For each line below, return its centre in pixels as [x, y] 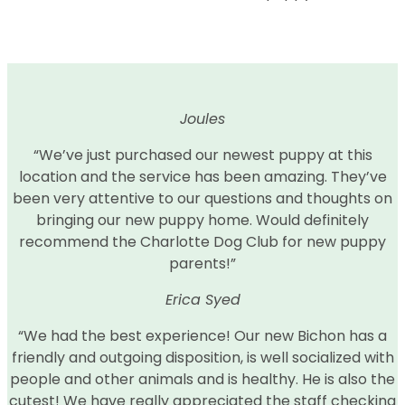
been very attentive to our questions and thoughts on [202, 198]
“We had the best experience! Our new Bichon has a [202, 335]
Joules [202, 118]
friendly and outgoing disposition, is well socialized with [202, 357]
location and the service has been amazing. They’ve [202, 176]
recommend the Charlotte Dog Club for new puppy [202, 241]
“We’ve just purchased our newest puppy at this [202, 155]
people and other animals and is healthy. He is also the [202, 379]
